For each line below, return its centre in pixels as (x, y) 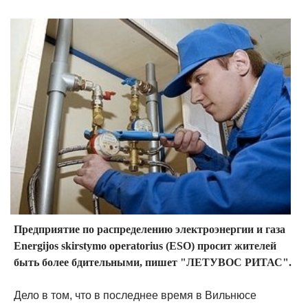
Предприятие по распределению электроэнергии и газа (150, 230)
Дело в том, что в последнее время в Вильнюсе (135, 296)
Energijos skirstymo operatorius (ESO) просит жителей (145, 246)
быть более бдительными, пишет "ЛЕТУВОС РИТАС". (153, 263)
